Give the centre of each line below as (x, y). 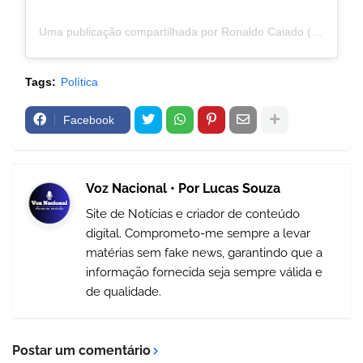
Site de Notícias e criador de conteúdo (193, 214)
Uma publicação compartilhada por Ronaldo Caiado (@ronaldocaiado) (317, 31)
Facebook (89, 120)
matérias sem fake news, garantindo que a (204, 252)
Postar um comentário (81, 350)
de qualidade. (124, 291)
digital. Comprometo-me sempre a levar (198, 233)
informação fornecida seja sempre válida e (204, 272)
